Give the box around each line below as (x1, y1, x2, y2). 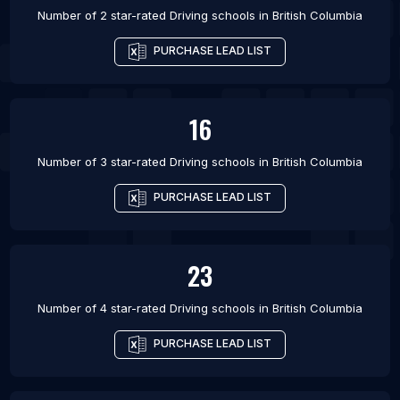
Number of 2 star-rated (37, 8, 170, 23)
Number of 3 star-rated (37, 154, 170, 170)
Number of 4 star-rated (37, 301, 170, 316)
